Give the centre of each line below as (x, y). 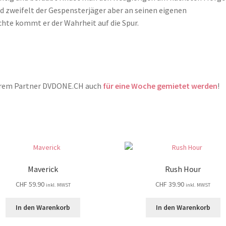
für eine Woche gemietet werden (160, 86)
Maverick (43, 169)
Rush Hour (183, 169)
